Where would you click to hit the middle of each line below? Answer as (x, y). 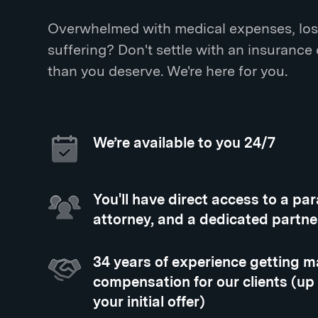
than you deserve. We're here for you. (168, 71)
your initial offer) (149, 302)
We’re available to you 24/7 (185, 143)
